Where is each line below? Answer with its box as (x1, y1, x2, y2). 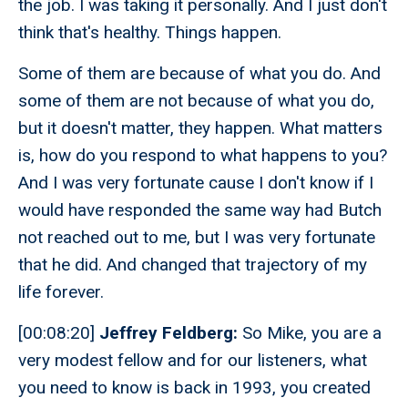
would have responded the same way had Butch (18, 199, 382, 221)
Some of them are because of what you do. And (18, 63, 381, 85)
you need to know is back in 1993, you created (18, 377, 371, 399)
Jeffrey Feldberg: (99, 322, 238, 344)
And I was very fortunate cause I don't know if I (18, 172, 373, 194)
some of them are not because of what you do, (18, 90, 374, 112)
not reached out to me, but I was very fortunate (18, 227, 375, 249)
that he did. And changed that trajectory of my (18, 254, 367, 276)
